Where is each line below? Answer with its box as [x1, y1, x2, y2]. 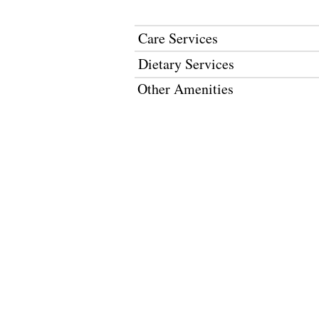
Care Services [138, 28, 218, 48]
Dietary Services [138, 54, 234, 73]
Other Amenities [137, 79, 234, 98]
